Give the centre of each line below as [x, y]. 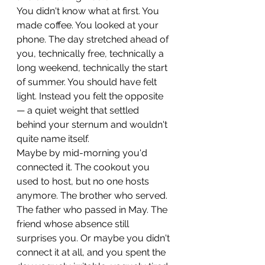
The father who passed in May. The [93, 210]
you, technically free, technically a [91, 54]
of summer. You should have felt [88, 82]
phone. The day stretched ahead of [94, 39]
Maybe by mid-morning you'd [83, 153]
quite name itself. [53, 139]
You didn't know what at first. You [89, 11]
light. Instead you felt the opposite [91, 96]
